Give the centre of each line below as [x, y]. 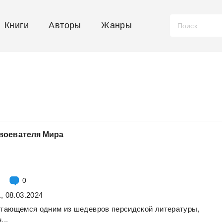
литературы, [177, 209]
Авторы [65, 25]
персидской [132, 209]
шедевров [91, 209]
